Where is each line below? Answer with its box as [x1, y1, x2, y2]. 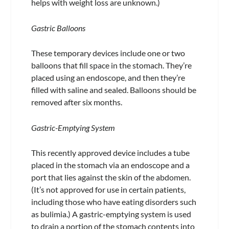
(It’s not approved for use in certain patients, [31, 185, 186, 195]
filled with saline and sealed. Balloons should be [31, 85, 196, 95]
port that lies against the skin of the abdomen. [31, 172, 191, 182]
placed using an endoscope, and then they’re [31, 73, 185, 83]
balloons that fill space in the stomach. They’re [31, 60, 192, 71]
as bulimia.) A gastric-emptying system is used [31, 209, 191, 219]
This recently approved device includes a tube [31, 148, 190, 158]
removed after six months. [31, 97, 122, 107]
